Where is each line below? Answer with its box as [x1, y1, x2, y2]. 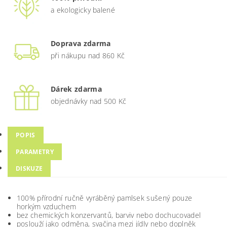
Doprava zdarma [51, 39, 111, 49]
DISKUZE [16, 164, 43, 173]
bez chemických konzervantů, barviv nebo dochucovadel [16, 210, 201, 220]
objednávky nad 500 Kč [51, 96, 127, 106]
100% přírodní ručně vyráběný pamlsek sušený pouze [16, 193, 193, 203]
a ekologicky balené [51, 5, 116, 15]
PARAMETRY [16, 147, 54, 156]
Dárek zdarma [51, 84, 102, 94]
